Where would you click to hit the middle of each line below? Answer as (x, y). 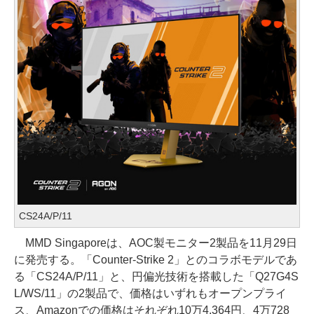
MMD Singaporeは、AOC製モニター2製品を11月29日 (156, 243)
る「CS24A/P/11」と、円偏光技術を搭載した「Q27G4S (156, 277)
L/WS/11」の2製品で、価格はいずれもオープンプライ (150, 293)
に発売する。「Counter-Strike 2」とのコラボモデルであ (156, 260)
